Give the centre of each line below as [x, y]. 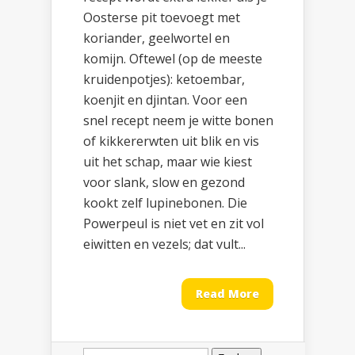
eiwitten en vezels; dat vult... [164, 244]
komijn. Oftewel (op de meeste [173, 59]
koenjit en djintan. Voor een [165, 100]
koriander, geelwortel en [157, 38]
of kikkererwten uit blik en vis [171, 141]
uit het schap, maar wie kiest [168, 162]
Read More [227, 294]
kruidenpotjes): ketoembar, [164, 80]
